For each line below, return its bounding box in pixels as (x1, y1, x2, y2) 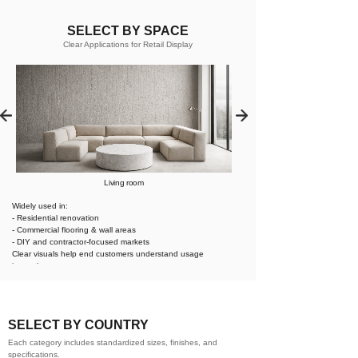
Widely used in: (12, 201, 68, 210)
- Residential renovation (12, 213, 99, 222)
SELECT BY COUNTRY (8, 318, 149, 332)
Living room (104, 178, 144, 187)
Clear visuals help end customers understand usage (12, 249, 204, 258)
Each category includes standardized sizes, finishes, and (8, 338, 217, 347)
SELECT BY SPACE (67, 24, 189, 38)
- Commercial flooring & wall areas (12, 225, 136, 234)
